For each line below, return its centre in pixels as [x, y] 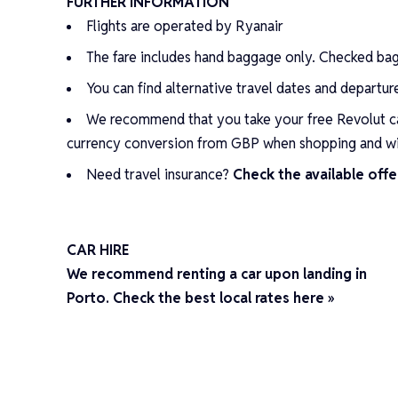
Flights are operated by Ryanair [185, 26]
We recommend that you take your [197, 119]
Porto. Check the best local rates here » [201, 298]
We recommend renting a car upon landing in [217, 274]
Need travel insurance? [160, 174]
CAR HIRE [98, 250]
